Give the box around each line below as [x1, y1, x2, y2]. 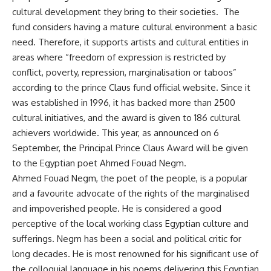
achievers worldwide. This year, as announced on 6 [12, 127, 219, 139]
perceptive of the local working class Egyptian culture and [12, 218, 249, 229]
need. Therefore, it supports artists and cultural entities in [12, 36, 249, 48]
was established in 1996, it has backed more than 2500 [12, 97, 235, 108]
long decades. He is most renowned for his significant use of [12, 248, 258, 260]
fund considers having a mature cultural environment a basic [12, 21, 257, 33]
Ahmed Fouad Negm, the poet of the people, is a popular [12, 172, 247, 184]
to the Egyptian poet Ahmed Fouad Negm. [12, 157, 186, 169]
